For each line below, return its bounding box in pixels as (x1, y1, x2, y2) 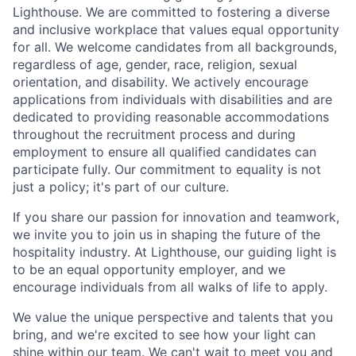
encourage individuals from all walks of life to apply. (13, 278, 327, 295)
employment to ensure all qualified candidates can (13, 143, 316, 160)
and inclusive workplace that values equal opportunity (13, 21, 339, 37)
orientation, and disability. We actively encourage (13, 73, 308, 90)
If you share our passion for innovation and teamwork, (13, 208, 339, 225)
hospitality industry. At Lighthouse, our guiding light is (13, 243, 336, 260)
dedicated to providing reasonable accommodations (13, 108, 329, 125)
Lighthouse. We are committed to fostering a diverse (13, 3, 330, 20)
